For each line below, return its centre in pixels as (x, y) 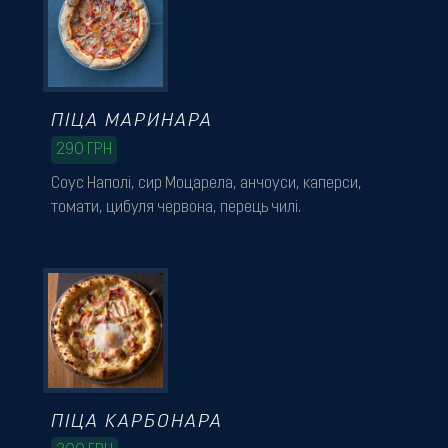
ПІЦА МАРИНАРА (131, 122)
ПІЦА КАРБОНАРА (136, 422)
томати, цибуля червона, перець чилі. (175, 208)
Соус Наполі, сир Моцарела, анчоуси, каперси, (206, 184)
